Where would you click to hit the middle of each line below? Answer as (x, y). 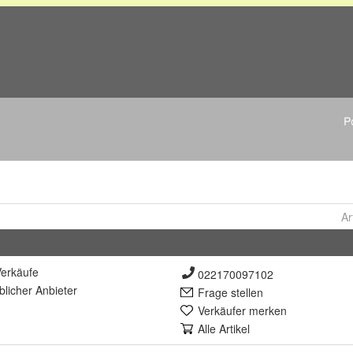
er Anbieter (50, 290)
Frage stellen (230, 292)
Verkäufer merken (242, 310)
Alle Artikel (224, 329)
